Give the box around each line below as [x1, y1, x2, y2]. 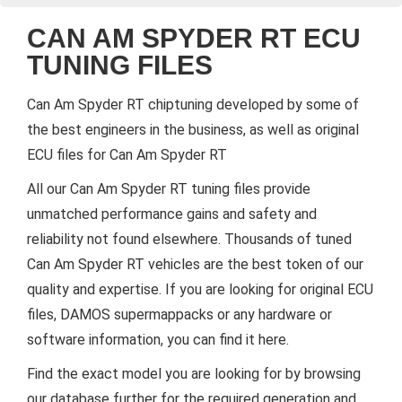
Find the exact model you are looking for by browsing [27, 365, 361, 383]
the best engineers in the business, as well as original [27, 121, 359, 139]
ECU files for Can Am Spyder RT [27, 146, 227, 164]
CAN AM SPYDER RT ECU [27, 23, 361, 54]
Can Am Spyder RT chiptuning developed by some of [27, 96, 359, 114]
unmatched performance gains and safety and [27, 205, 317, 223]
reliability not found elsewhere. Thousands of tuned [27, 231, 352, 249]
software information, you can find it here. [27, 331, 289, 349]
